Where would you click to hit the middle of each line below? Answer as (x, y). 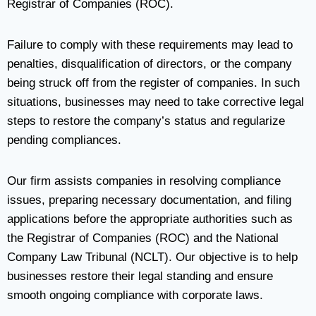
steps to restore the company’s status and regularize (146, 121)
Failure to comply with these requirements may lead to (150, 45)
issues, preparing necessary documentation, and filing (149, 200)
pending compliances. (64, 140)
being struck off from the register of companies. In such (153, 83)
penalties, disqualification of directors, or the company (150, 64)
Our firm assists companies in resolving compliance (144, 181)
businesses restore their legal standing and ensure (140, 276)
